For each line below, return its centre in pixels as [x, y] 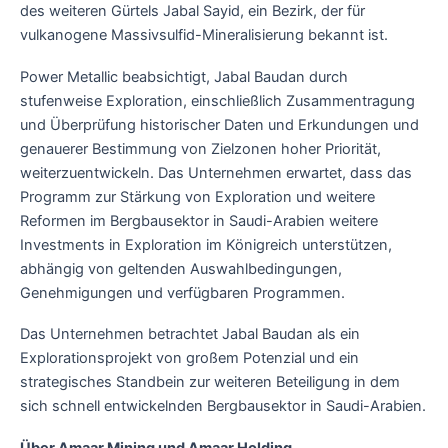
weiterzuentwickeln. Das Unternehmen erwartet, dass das [216, 172]
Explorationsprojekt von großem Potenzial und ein [189, 358]
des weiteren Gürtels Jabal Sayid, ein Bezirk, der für [192, 11]
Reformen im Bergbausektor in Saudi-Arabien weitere [199, 220]
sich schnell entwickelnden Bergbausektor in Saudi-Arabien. [223, 406]
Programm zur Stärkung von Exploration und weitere [197, 196]
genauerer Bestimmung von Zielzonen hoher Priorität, [200, 148]
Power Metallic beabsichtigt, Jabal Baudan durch [184, 76]
